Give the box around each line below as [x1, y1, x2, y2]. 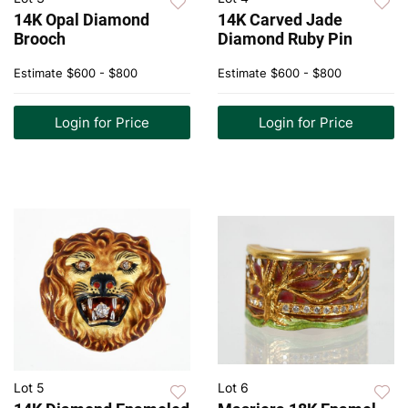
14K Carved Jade [218, 10, 342, 30]
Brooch [14, 29, 66, 49]
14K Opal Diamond [14, 10, 149, 30]
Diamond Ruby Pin [218, 29, 352, 49]
